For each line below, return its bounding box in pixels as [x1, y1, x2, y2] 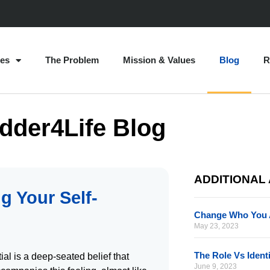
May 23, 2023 [194, 222, 239, 230]
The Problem [45, 55, 99, 65]
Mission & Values [123, 55, 195, 65]
